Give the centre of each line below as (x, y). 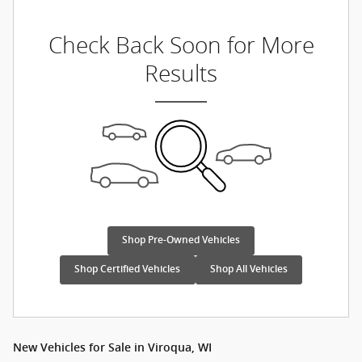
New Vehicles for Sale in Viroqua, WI (112, 348)
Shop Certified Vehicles (128, 269)
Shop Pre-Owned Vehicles (181, 240)
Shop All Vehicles (248, 269)
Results (181, 74)
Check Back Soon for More (181, 45)
